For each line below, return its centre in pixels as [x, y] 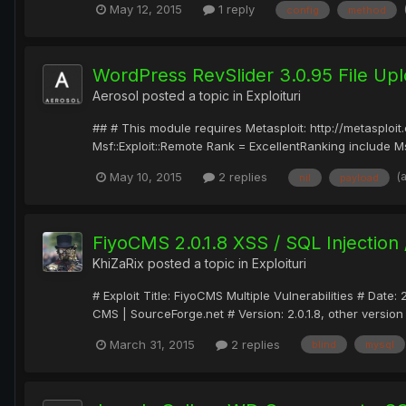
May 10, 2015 [146, 176]
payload [359, 177]
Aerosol [116, 96]
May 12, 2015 [146, 10]
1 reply [235, 10]
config [303, 10]
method [367, 10]
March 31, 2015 [152, 344]
